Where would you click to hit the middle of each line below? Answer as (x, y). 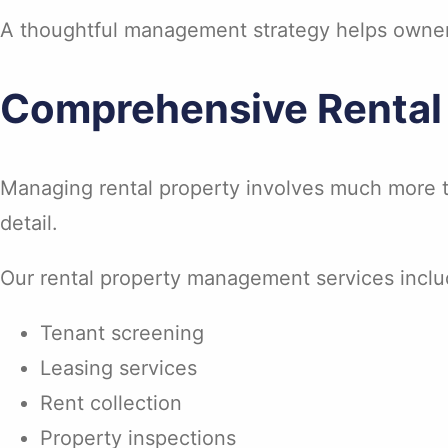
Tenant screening (122, 332)
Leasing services (118, 367)
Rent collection (111, 402)
